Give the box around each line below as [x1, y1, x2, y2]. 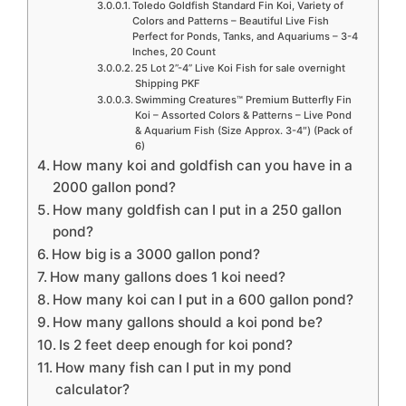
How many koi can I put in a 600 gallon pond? [53, 290, 354, 308]
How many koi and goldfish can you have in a [53, 156, 353, 174]
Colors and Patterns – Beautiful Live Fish [131, 14, 329, 27]
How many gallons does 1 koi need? [50, 267, 286, 285]
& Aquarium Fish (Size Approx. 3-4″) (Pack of [134, 123, 353, 137]
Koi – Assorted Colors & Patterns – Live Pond [134, 108, 352, 121]
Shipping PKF [134, 76, 200, 90]
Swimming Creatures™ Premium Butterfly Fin [134, 92, 352, 106]
